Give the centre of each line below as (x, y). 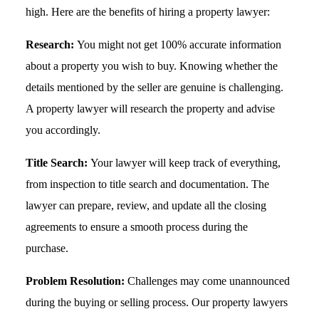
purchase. (47, 249)
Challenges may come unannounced (209, 281)
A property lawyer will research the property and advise (151, 109)
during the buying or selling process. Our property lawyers (157, 303)
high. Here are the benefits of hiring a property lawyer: (148, 12)
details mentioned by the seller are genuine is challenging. (155, 88)
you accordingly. (63, 130)
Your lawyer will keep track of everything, (186, 163)
